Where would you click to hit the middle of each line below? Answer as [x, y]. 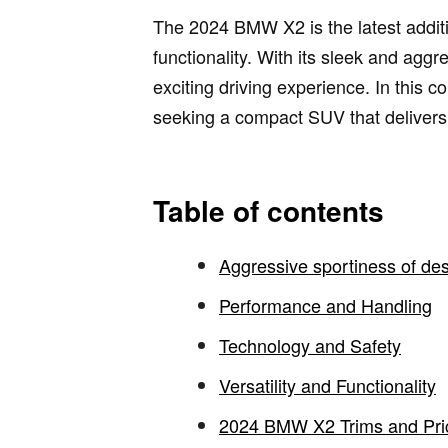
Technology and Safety [310, 345]
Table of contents [268, 210]
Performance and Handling [325, 305]
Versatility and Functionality [327, 385]
